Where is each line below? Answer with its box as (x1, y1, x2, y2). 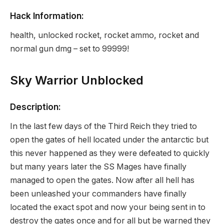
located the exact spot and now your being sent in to (10, 202, 205, 212)
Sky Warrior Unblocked (10, 72, 143, 87)
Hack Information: (10, 10, 84, 21)
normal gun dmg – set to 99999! (10, 43, 129, 53)
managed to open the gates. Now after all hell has (10, 175, 194, 185)
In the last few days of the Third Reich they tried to (10, 121, 197, 131)
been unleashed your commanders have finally (10, 188, 186, 198)
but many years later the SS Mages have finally (10, 161, 186, 171)
